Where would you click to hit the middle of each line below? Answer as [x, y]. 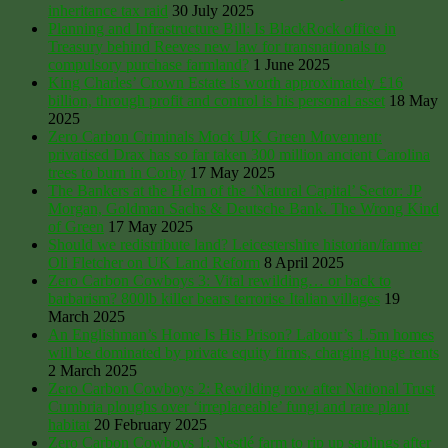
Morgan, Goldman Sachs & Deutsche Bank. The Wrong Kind [243, 208]
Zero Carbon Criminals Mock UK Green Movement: [215, 136]
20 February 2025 [150, 424]
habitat [69, 424]
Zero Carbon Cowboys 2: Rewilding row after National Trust [241, 388]
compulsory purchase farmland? [148, 64]
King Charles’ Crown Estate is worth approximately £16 [225, 82]
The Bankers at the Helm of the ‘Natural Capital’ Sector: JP [235, 190]
